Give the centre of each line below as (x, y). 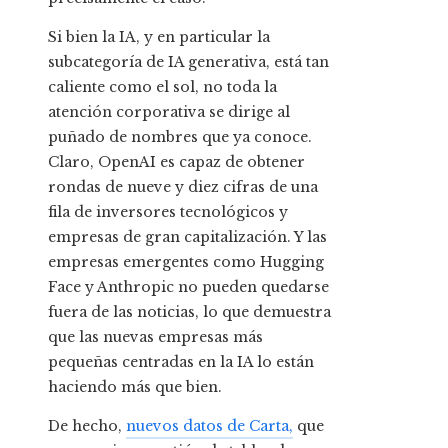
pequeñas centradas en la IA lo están (181, 362)
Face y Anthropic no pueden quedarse (188, 287)
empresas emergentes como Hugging (186, 262)
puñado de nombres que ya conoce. (180, 137)
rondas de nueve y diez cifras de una (183, 187)
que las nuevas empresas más (155, 337)
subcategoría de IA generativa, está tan (188, 62)
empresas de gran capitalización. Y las (187, 237)
